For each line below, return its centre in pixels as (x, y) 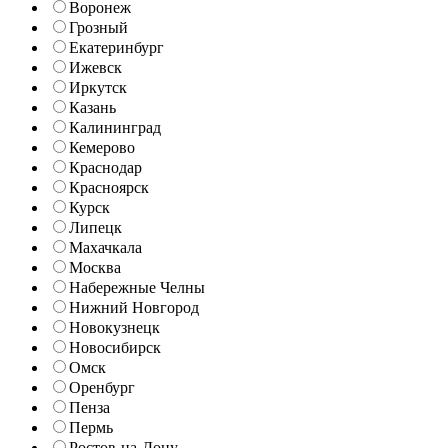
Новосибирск (115, 347)
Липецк (95, 227)
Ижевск (95, 67)
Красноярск (109, 187)
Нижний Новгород (134, 307)
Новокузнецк (114, 327)
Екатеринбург (116, 47)
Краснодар (105, 167)
